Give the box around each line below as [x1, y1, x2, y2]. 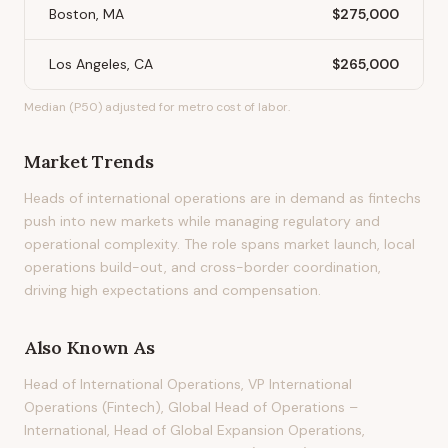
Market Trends [24, 150, 154, 173]
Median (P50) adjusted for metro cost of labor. [24, 99, 290, 115]
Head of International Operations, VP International [24, 375, 352, 393]
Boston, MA [49, 5, 124, 23]
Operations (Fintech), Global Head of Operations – [24, 398, 358, 416]
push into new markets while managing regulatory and [24, 212, 380, 230]
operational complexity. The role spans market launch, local [24, 235, 415, 253]
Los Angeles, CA [49, 55, 153, 73]
